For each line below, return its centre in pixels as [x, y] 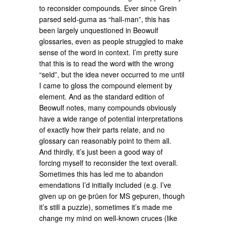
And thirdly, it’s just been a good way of [101, 152]
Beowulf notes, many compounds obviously [108, 107]
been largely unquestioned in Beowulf [99, 30]
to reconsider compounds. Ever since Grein [108, 8]
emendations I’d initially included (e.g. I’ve [105, 185]
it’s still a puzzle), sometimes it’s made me [106, 207]
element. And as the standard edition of [102, 96]
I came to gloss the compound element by [106, 85]
